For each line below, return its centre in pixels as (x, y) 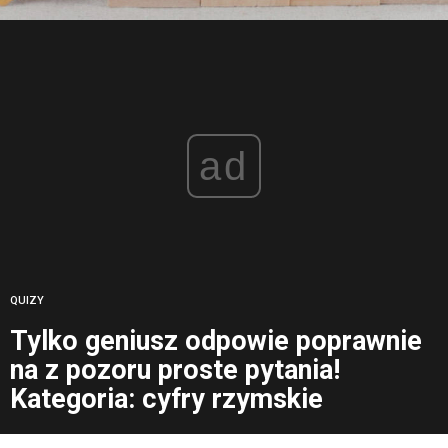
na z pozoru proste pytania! (175, 370)
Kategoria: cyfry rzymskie (166, 399)
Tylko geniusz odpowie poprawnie (216, 341)
